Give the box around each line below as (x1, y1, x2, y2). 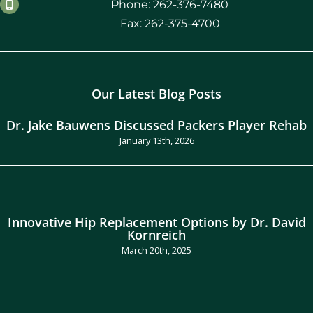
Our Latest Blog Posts (92, 85, 221, 102)
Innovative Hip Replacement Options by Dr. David (7, 212, 306, 231)
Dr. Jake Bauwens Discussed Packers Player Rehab (6, 115, 307, 133)
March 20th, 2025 (122, 243, 191, 256)
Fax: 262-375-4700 (119, 17, 220, 31)
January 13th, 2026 (119, 133, 194, 147)
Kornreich (127, 225, 186, 243)
